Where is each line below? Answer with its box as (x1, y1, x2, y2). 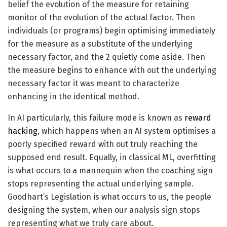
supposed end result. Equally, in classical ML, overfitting (8, 153, 216, 163)
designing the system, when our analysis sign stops (8, 205, 200, 215)
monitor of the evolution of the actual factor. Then (8, 13, 195, 23)
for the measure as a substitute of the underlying (8, 39, 193, 49)
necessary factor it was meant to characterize (8, 79, 179, 89)
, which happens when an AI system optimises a (37, 126, 216, 136)
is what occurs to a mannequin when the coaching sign (8, 166, 213, 176)
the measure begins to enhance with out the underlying (8, 65, 216, 75)
